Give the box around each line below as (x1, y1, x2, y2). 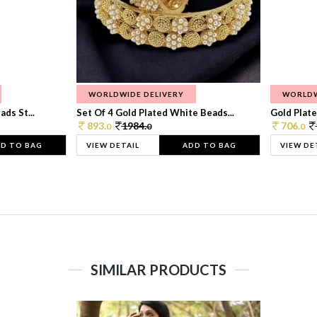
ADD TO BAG (182, 140, 236, 149)
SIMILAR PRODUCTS (91, 260, 226, 278)
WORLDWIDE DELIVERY (88, 89, 184, 98)
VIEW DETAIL (86, 140, 139, 149)
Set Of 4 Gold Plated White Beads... (76, 106, 234, 118)
